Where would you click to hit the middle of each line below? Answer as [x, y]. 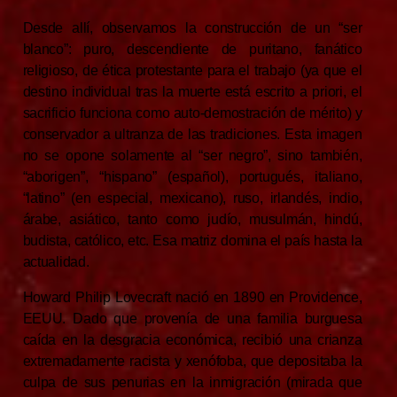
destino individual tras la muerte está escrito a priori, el [192, 92]
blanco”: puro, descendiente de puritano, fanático [192, 50]
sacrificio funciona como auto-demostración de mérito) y [192, 113]
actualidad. [59, 262]
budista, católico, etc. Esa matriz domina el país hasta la [192, 241]
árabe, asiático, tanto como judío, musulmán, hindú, [192, 220]
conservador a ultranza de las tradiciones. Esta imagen [192, 135]
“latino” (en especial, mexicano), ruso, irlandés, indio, [192, 198]
